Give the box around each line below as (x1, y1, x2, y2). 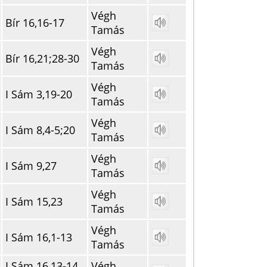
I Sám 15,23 (5, 194, 63, 209)
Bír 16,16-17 (5, 15, 64, 30)
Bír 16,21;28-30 (5, 51, 79, 66)
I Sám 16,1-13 (5, 230, 72, 244)
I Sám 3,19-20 (5, 87, 72, 101)
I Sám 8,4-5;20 (5, 123, 75, 137)
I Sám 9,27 (5, 159, 57, 173)
